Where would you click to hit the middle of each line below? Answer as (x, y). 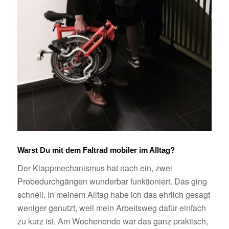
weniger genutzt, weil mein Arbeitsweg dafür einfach (111, 208)
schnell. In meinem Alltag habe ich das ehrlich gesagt (113, 194)
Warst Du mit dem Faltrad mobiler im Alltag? (96, 150)
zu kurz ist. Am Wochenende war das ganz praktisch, (112, 221)
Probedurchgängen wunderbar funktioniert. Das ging (112, 181)
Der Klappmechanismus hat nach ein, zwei (95, 168)
